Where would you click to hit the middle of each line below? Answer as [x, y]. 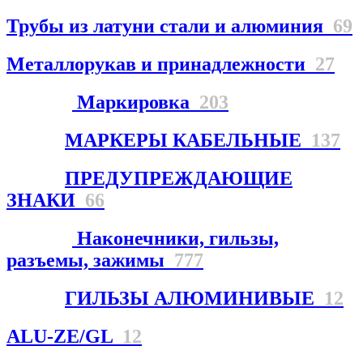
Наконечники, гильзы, [175, 238]
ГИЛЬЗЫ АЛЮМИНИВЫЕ [194, 298]
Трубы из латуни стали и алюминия [170, 26]
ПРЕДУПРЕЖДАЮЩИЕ [179, 178]
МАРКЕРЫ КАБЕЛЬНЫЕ [188, 140]
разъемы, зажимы [90, 260]
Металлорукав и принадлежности [161, 64]
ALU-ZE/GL [64, 336]
